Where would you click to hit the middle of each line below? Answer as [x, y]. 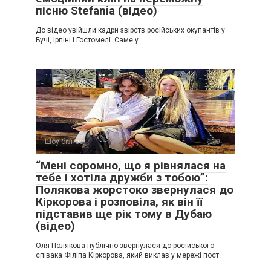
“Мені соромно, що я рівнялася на [131, 165]
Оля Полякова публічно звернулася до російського [125, 245]
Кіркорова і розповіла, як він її [119, 201]
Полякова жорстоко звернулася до [135, 189]
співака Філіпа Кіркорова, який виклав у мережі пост [127, 255]
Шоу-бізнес [64, 141]
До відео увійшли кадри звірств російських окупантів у [130, 30]
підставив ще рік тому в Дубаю [124, 214]
